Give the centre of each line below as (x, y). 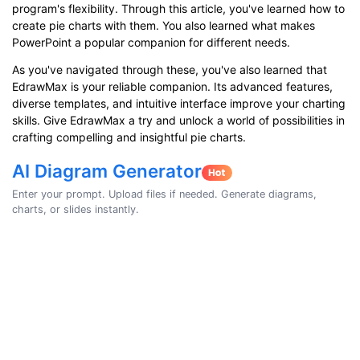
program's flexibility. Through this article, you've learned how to (178, 9)
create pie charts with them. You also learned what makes (164, 26)
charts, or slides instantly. (76, 210)
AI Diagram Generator (107, 171)
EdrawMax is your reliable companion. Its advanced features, (172, 86)
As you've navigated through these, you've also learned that (170, 69)
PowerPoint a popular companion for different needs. (151, 43)
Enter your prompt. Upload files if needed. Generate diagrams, (164, 194)
